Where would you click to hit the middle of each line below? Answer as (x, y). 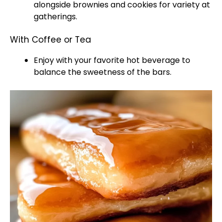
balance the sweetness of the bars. (103, 72)
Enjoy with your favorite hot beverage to (112, 60)
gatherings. (55, 17)
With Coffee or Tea (51, 40)
